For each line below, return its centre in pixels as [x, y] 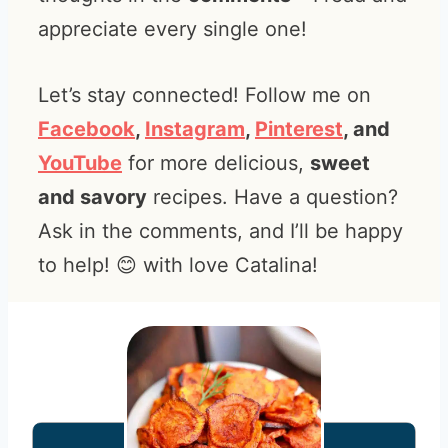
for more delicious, [216, 163]
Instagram [195, 129]
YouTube [80, 163]
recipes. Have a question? [272, 197]
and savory [92, 197]
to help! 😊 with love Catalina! [178, 265]
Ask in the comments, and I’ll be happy [220, 231]
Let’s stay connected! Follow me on [204, 95]
